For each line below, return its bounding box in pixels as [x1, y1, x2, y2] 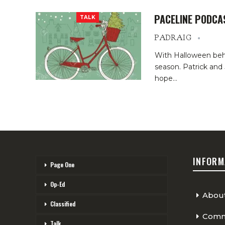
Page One [50, 160, 74, 169]
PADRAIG [154, 33, 194, 43]
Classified [50, 199, 75, 208]
